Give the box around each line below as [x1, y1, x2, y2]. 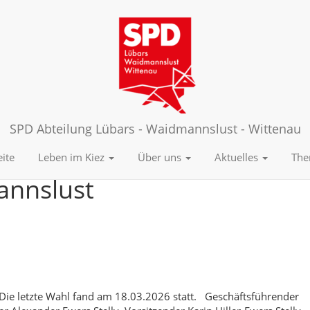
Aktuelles [215, 150, 261, 164]
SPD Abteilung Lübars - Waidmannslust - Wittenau [9, 120, 301, 137]
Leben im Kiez [38, 150, 107, 164]
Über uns [138, 150, 184, 164]
